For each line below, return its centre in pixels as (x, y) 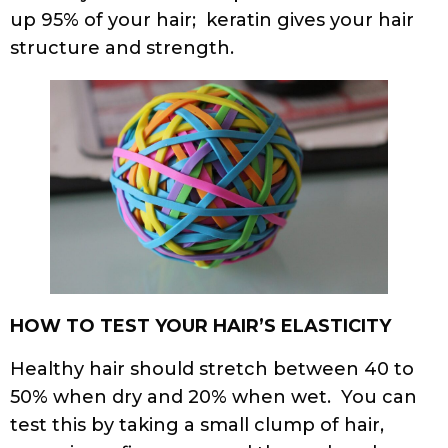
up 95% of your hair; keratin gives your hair (212, 20)
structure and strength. (127, 48)
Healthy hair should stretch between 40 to (212, 368)
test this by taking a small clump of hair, (197, 424)
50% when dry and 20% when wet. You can (213, 396)
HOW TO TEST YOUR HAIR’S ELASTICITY (200, 326)
